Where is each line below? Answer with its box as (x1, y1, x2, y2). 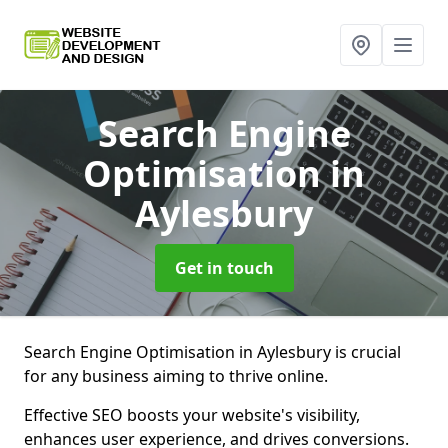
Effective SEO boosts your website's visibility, (24, 404, 360, 426)
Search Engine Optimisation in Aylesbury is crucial (24, 341, 401, 363)
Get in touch (174, 257, 274, 279)
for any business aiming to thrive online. (24, 365, 328, 387)
